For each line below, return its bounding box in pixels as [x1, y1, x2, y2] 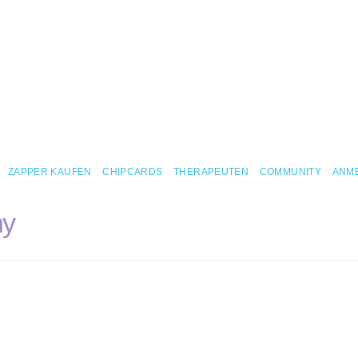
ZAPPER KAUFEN [7, 166, 92, 177]
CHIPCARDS [102, 166, 163, 177]
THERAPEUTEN [173, 166, 249, 177]
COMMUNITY [259, 166, 321, 177]
